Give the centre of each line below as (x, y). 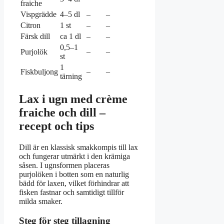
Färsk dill (35, 36)
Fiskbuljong (39, 72)
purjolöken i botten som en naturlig (74, 174)
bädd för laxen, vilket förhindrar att (74, 183)
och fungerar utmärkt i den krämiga (74, 156)
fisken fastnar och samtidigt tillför (71, 192)
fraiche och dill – (62, 113)
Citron (30, 25)
